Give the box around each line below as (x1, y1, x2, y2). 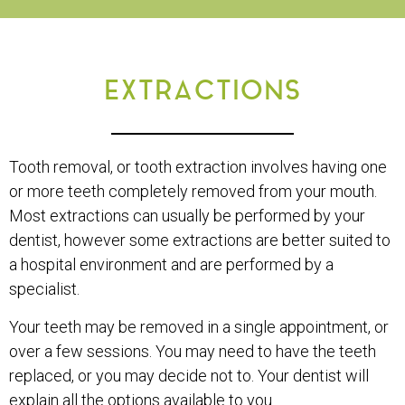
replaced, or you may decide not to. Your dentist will (9, 365, 369, 385)
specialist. (9, 279, 80, 299)
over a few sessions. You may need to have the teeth (9, 341, 376, 361)
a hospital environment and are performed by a (9, 255, 334, 275)
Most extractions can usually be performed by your (9, 206, 365, 226)
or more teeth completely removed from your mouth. (9, 182, 377, 202)
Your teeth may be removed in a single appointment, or (9, 316, 389, 336)
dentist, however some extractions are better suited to (9, 231, 391, 250)
